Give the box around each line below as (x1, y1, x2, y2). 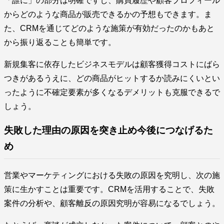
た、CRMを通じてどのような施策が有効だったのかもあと (4, 23, 214, 32)
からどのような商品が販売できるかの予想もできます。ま (4, 9, 212, 18)
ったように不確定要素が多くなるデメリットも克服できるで (4, 87, 220, 96)
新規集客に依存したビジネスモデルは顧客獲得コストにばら (4, 59, 220, 68)
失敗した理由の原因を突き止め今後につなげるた (4, 125, 213, 136)
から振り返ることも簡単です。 (4, 37, 116, 46)
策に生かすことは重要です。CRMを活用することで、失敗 (4, 185, 214, 193)
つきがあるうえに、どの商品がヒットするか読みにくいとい (4, 73, 220, 82)
